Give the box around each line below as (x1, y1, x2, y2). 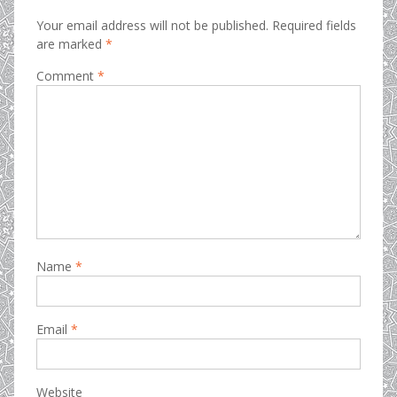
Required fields (271, 17, 356, 34)
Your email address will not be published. (35, 17, 269, 34)
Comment (35, 67, 97, 84)
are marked (35, 35, 105, 52)
